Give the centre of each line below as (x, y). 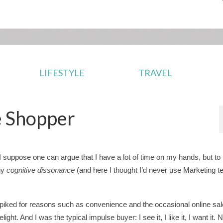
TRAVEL (156, 73)
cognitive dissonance (41, 170)
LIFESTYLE (62, 73)
